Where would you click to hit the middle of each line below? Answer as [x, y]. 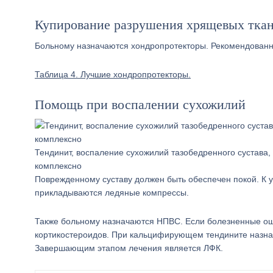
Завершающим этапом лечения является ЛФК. [129, 248]
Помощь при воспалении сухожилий [140, 105]
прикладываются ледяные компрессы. [112, 193]
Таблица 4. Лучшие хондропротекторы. [113, 74]
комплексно [58, 166]
